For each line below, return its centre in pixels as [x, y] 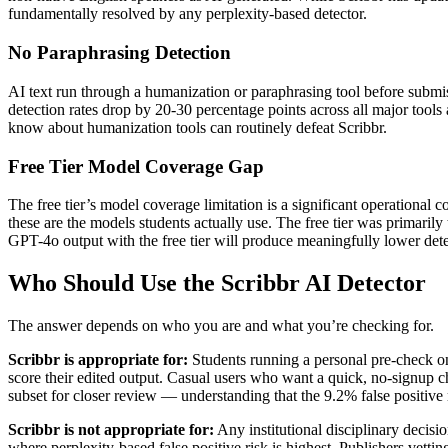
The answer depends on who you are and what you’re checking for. [221, 326]
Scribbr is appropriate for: [98, 360]
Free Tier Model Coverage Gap [136, 166]
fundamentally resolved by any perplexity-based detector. [187, 14]
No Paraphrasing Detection [119, 53]
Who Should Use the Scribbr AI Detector [217, 283]
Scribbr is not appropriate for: [111, 430]
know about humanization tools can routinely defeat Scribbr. [197, 127]
